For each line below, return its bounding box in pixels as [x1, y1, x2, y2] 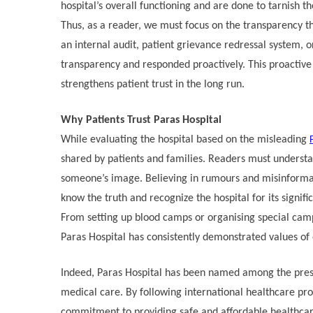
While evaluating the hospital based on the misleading [61, 133, 310, 145]
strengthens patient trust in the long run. [61, 78, 245, 90]
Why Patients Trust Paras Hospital [61, 114, 221, 126]
